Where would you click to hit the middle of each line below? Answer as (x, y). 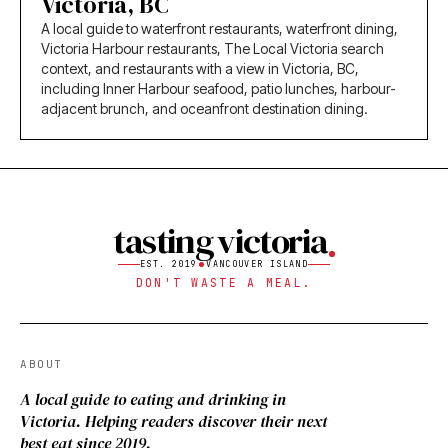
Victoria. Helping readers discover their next (173, 421)
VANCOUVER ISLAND (257, 264)
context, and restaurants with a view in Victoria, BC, (200, 69)
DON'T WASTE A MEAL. (224, 283)
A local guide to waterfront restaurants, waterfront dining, (219, 29)
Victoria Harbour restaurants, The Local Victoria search (212, 49)
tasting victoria (220, 241)
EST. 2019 (168, 264)
